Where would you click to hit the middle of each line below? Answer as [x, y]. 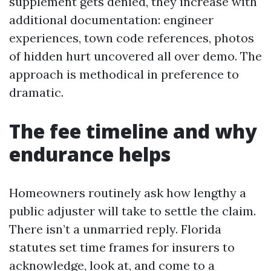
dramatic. [36, 92]
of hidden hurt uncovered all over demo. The [135, 56]
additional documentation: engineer [111, 20]
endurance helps [90, 154]
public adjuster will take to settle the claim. [132, 211]
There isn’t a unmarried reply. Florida [115, 229]
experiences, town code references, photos [132, 38]
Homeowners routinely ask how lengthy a [128, 193]
